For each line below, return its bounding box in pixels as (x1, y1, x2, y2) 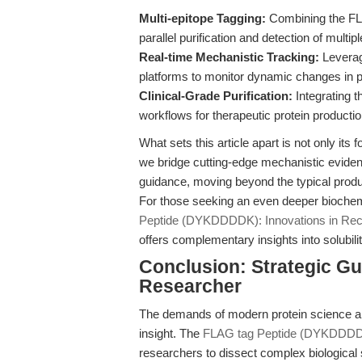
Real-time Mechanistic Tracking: (139, 50, 319, 64)
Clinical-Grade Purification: (139, 89, 293, 103)
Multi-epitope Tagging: (139, 11, 266, 25)
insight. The (139, 326, 203, 340)
